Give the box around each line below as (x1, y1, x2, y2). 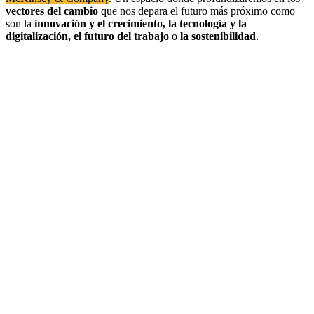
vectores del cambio (6, 4, 98, 17)
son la (6, 17, 34, 29)
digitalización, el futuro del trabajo (6, 29, 169, 42)
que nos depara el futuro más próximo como (98, 4, 295, 17)
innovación (34, 17, 86, 29)
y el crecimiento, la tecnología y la (89, 17, 247, 29)
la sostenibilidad (177, 29, 256, 42)
